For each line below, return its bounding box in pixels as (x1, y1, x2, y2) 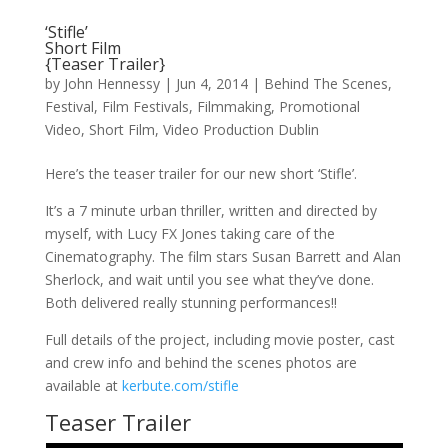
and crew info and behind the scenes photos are (44, 352, 357, 372)
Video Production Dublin (162, 119, 319, 139)
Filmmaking (196, 96, 271, 116)
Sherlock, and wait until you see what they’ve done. (44, 269, 374, 289)
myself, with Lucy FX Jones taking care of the (44, 223, 335, 243)
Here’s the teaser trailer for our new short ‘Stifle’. (44, 163, 357, 183)
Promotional (278, 96, 360, 116)
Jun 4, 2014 (175, 73, 248, 93)
